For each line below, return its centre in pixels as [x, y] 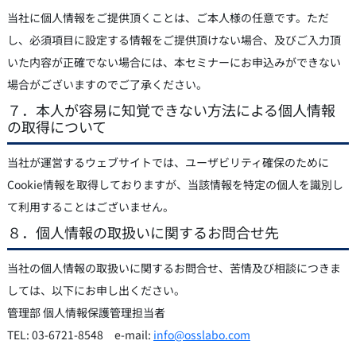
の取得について [56, 126]
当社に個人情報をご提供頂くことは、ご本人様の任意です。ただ [168, 17]
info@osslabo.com [201, 334]
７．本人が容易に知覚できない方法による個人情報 [171, 109]
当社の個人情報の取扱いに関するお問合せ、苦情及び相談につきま [174, 267]
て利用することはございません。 [90, 206]
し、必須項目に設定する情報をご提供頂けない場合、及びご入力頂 [174, 39]
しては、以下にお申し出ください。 [96, 290]
